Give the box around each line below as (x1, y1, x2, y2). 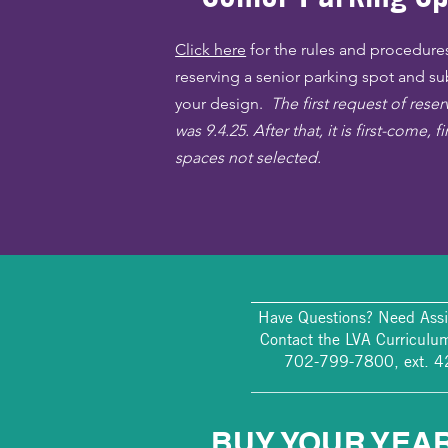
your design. (175, 94, 272, 113)
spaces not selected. (175, 148, 326, 167)
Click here (175, 40, 247, 59)
